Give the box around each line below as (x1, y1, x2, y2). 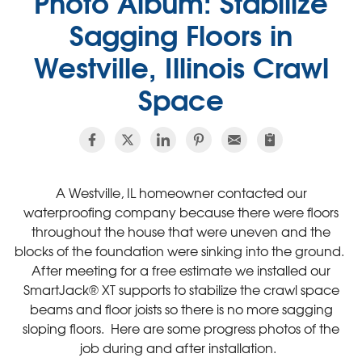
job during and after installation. (79, 338, 283, 357)
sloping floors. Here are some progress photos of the (23, 318, 339, 338)
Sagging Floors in (69, 12, 293, 55)
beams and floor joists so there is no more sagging (29, 299, 333, 318)
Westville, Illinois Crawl (33, 44, 329, 87)
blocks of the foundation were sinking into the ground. (15, 241, 347, 260)
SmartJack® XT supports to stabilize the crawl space (23, 280, 339, 299)
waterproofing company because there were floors (23, 202, 339, 221)
